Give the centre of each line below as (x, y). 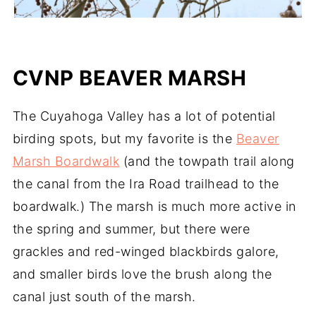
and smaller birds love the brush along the (142, 274)
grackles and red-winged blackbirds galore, (146, 252)
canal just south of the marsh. (104, 297)
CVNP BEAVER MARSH (129, 78)
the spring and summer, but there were (131, 229)
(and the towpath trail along (207, 162)
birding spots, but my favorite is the (124, 139)
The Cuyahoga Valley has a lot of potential (144, 116)
